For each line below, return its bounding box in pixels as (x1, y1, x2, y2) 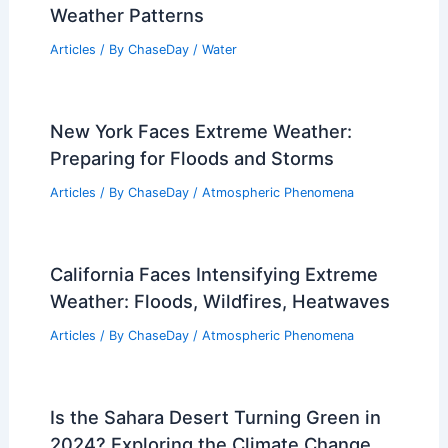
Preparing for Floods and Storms (49, 147, 334, 170)
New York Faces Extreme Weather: (49, 120, 352, 143)
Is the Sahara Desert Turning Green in (49, 405, 381, 428)
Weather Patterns (49, 4, 204, 27)
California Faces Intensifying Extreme (49, 262, 378, 285)
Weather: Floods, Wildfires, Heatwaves (49, 289, 390, 312)
